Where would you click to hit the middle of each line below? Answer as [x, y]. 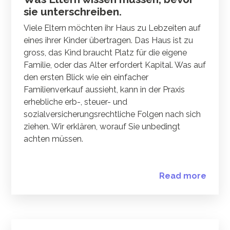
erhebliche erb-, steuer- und [76, 102]
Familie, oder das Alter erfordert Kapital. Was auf [115, 65]
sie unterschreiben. [73, 12]
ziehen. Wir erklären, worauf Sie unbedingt [102, 127]
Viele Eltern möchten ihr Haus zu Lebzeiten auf [112, 28]
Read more [183, 176]
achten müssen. [54, 139]
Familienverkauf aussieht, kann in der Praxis [104, 90]
